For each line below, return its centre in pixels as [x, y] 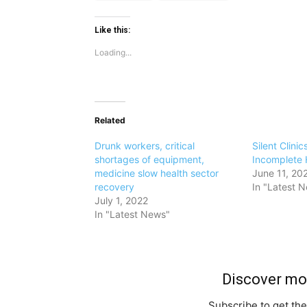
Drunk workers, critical [145, 145]
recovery [114, 186]
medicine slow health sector [157, 173]
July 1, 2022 [121, 200]
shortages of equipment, [149, 159]
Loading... [113, 52]
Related [110, 120]
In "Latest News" [132, 214]
